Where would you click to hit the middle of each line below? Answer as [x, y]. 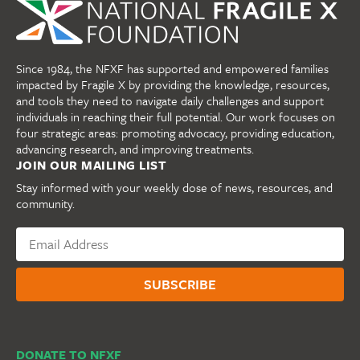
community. [45, 204]
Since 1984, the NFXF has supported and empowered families [172, 69]
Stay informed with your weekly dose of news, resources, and [174, 188]
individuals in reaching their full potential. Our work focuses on [176, 117]
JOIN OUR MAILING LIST [92, 165]
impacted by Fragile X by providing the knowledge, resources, [173, 85]
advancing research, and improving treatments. [135, 149]
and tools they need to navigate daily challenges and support [170, 101]
